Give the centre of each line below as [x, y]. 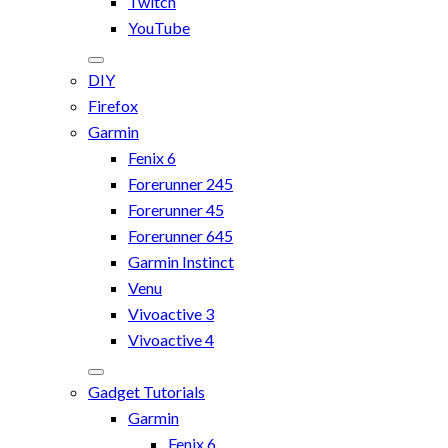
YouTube [159, 28]
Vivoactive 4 [171, 340]
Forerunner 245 [180, 184]
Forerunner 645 [180, 236]
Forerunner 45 [176, 210]
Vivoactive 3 [171, 314]
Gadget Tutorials [146, 392]
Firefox [113, 106]
